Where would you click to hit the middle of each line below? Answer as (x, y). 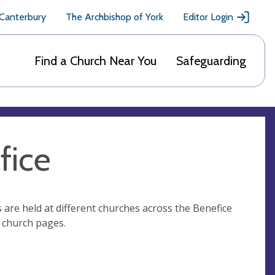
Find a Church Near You (95, 61)
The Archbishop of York (114, 17)
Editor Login (208, 17)
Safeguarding (211, 61)
